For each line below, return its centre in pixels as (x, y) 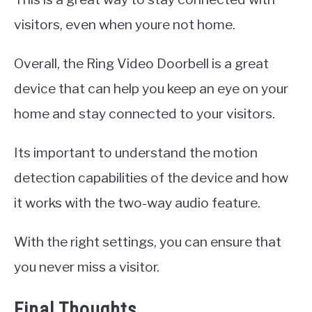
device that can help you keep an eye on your (151, 88)
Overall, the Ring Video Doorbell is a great (141, 63)
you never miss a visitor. (87, 266)
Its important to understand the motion (136, 152)
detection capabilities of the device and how (151, 177)
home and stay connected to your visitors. (145, 113)
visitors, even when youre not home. (125, 24)
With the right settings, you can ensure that (148, 241)
